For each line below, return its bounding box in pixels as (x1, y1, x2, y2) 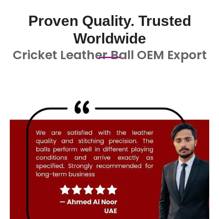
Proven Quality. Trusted (28, 13, 191, 29)
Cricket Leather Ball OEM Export (12, 46, 207, 64)
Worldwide (73, 30, 146, 47)
